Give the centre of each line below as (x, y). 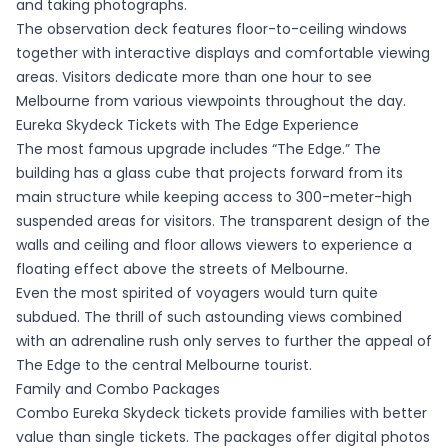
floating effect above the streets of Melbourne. (182, 268)
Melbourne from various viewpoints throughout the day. (211, 100)
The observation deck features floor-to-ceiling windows (211, 28)
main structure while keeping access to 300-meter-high (214, 196)
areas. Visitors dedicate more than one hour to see (194, 76)
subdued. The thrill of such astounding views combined (209, 316)
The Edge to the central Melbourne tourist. (164, 364)
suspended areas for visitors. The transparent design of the (223, 220)
